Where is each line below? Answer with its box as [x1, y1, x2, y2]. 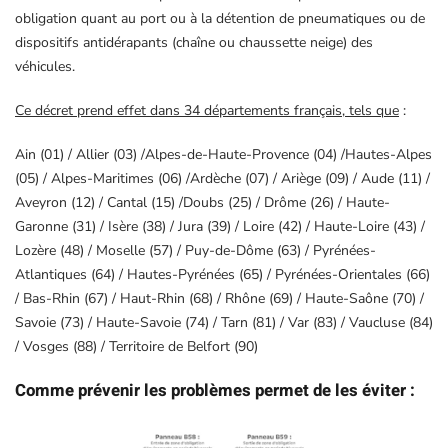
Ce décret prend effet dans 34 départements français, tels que [15, 101, 399, 121]
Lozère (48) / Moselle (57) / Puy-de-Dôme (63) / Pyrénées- [15, 241, 376, 261]
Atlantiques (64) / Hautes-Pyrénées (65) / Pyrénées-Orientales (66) [15, 265, 430, 285]
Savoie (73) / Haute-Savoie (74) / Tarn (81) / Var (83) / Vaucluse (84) [15, 313, 433, 333]
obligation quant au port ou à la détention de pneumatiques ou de [15, 9, 425, 29]
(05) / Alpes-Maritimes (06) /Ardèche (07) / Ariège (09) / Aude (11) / [15, 169, 430, 189]
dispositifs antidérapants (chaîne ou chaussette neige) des [15, 33, 373, 53]
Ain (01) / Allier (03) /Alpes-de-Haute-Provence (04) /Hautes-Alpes [15, 145, 432, 165]
